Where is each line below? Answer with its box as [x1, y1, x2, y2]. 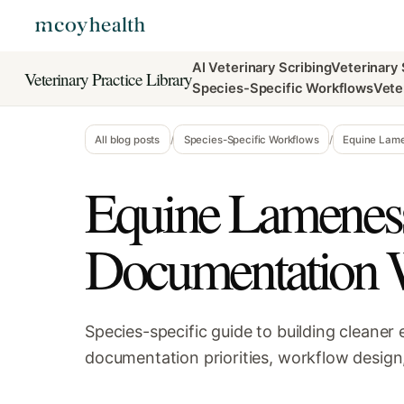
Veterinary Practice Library [23, 67, 192, 90]
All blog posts [95, 133, 161, 146]
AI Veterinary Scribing [191, 60, 332, 77]
